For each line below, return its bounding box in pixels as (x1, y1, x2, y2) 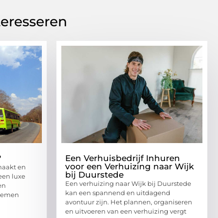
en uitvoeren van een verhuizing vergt (65, 207, 186, 215)
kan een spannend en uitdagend (65, 188, 170, 197)
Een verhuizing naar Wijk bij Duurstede (65, 179, 191, 187)
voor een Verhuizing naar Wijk (65, 161, 194, 171)
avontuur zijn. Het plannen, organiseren (65, 198, 192, 206)
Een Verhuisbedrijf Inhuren (65, 153, 180, 163)
